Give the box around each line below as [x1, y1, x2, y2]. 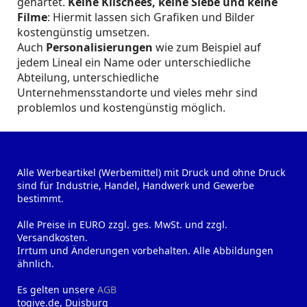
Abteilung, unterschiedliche [17, 70, 159, 85]
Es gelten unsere [17, 283, 97, 296]
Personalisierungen [46, 40, 156, 55]
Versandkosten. [17, 231, 88, 244]
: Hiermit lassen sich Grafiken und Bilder [47, 10, 255, 25]
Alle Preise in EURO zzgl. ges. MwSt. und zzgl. [17, 218, 228, 231]
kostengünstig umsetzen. [17, 25, 152, 40]
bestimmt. [17, 192, 64, 205]
